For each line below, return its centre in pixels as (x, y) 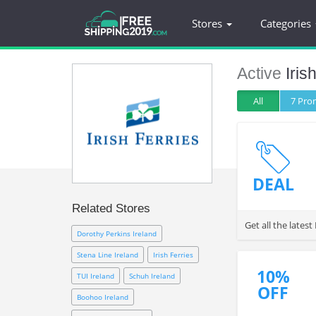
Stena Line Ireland (108, 255)
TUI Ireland (96, 276)
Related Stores (111, 208)
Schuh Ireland (152, 276)
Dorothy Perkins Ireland (117, 233)
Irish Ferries (173, 255)
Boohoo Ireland (103, 297)
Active (261, 73)
